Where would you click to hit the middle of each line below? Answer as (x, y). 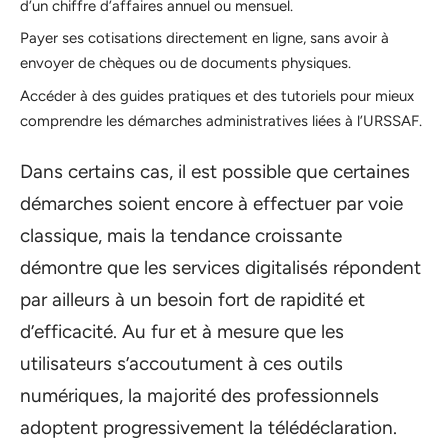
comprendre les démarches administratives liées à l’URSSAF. (221, 120)
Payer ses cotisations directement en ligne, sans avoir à (204, 38)
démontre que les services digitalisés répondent (220, 267)
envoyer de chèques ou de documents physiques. (185, 63)
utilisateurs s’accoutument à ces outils (181, 363)
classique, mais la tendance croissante (181, 235)
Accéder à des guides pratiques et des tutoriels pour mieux (217, 95)
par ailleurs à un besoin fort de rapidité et (192, 299)
